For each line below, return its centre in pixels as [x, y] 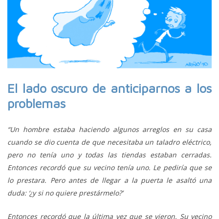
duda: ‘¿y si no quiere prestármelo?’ [65, 193]
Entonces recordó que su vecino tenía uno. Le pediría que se [109, 167]
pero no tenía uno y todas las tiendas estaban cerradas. [109, 154]
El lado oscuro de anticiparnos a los [109, 88]
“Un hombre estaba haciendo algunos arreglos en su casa [109, 129]
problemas [36, 103]
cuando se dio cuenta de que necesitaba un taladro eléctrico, [109, 142]
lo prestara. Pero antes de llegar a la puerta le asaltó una [109, 180]
